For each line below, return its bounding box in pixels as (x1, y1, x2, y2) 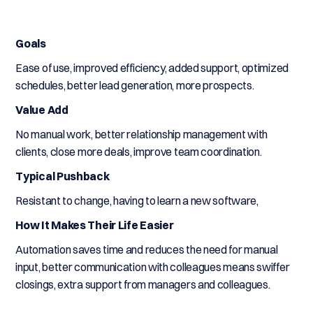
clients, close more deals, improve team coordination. (15, 145, 262, 159)
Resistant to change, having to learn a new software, (15, 194, 259, 208)
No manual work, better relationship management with (15, 127, 268, 141)
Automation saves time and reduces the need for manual (15, 242, 278, 256)
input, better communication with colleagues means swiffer (15, 260, 290, 274)
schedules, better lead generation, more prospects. (15, 78, 254, 92)
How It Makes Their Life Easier (15, 218, 174, 232)
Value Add (15, 103, 68, 117)
